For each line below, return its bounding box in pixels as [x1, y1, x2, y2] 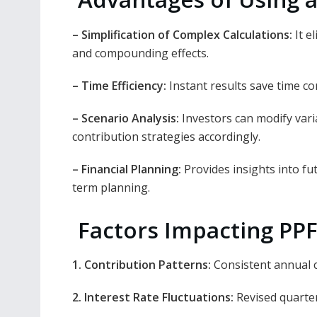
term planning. [72, 179, 150, 195]
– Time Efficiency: [72, 77, 166, 93]
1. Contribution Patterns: [72, 257, 211, 273]
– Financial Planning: [72, 161, 181, 177]
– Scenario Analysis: [72, 110, 179, 126]
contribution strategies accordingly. [72, 128, 260, 144]
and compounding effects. [72, 45, 209, 61]
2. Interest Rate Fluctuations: [72, 289, 236, 306]
